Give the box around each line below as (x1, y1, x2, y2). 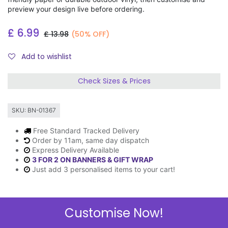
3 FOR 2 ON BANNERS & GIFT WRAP (32, 155, 153, 164)
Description (14, 210, 61, 220)
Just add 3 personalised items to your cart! (32, 165, 175, 174)
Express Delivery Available (32, 146, 119, 155)
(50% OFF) (71, 29, 109, 40)
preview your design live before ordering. (8, 5, 145, 14)
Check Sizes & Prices (77, 76, 151, 87)
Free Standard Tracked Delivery (33, 126, 139, 135)
